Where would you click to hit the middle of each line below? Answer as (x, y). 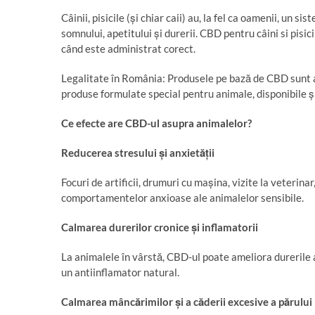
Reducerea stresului (110, 153)
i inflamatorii (227, 227)
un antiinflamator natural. (120, 272)
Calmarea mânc (98, 302)
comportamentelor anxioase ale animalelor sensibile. (182, 198)
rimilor (158, 302)
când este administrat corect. (128, 49)
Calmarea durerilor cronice (126, 227)
